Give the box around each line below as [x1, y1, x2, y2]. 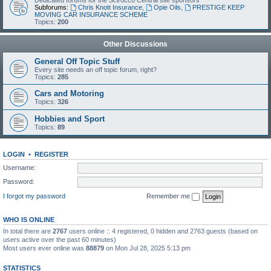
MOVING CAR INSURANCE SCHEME [34, 11, 148, 18]
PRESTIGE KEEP [192, 4, 244, 11]
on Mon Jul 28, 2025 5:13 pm [104, 244, 191, 252]
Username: [3, 163, 36, 171]
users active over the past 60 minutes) [3, 235, 116, 243]
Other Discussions [103, 40, 168, 48]
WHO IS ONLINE [3, 215, 54, 223]
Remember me [146, 192, 192, 200]
